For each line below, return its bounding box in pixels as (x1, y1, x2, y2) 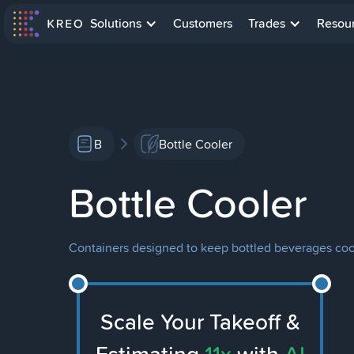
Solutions (90, 14, 141, 32)
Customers (173, 14, 232, 32)
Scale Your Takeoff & (100, 306, 300, 337)
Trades (248, 14, 285, 32)
